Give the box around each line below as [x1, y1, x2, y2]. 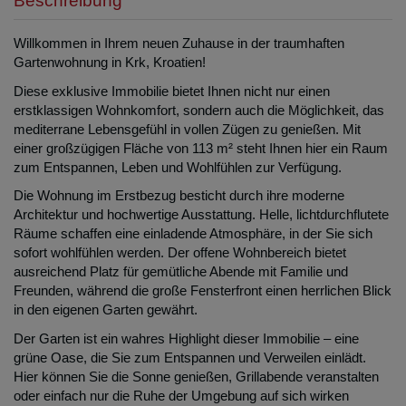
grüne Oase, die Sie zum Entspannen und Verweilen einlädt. [14, 349, 366, 365]
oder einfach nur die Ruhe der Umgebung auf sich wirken [14, 387, 349, 403]
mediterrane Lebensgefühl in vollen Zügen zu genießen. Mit [14, 121, 361, 137]
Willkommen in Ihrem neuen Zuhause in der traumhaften [14, 35, 344, 52]
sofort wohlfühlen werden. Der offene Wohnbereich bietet [14, 245, 346, 261]
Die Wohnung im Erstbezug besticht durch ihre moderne [14, 188, 344, 204]
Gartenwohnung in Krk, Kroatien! [14, 54, 206, 71]
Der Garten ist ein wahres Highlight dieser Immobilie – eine [14, 330, 359, 346]
